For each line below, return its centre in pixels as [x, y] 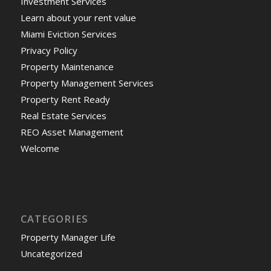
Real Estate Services [63, 116]
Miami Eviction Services [68, 34]
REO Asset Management [72, 132]
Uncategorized [51, 254]
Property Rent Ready [65, 100]
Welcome [40, 149]
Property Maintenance [67, 67]
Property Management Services [87, 83]
